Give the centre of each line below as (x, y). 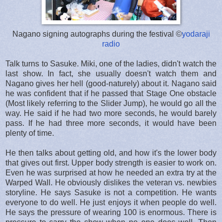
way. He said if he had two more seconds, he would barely (111, 113)
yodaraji (196, 34)
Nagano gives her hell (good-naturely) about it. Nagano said (111, 83)
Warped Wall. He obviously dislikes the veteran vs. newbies (111, 182)
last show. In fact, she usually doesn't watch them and (111, 73)
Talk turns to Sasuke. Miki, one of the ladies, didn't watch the (111, 63)
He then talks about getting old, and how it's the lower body (111, 153)
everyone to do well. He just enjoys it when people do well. (111, 202)
